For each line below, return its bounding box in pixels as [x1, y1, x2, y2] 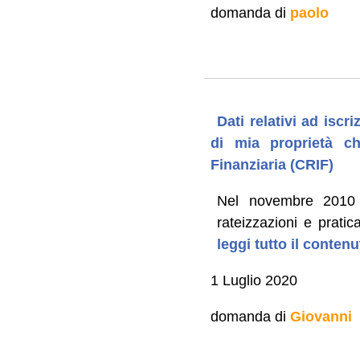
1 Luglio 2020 [210, 272, 297, 288]
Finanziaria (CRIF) [210, 156, 333, 173]
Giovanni [289, 308, 352, 325]
